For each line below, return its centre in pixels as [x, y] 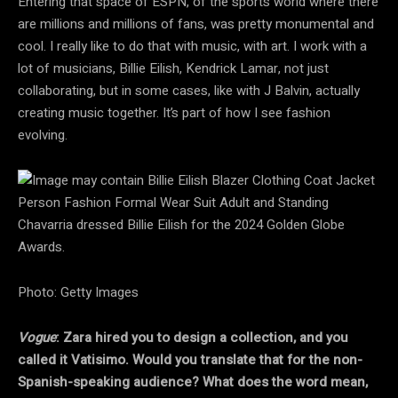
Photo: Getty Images [78, 292]
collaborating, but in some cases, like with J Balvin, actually [189, 90]
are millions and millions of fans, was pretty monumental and [196, 24]
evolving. [43, 135]
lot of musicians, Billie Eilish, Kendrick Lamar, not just [173, 68]
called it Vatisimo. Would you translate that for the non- [190, 359]
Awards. [41, 247]
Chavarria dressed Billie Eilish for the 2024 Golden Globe [181, 224]
